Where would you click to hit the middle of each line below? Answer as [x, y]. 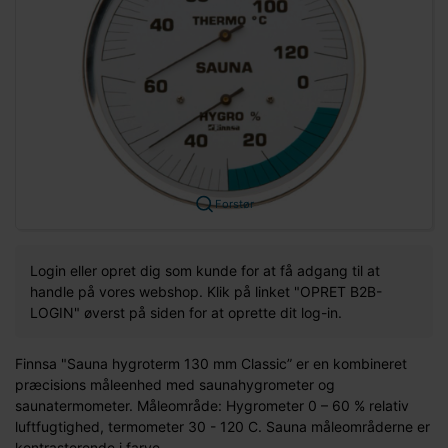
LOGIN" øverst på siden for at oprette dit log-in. [186, 312]
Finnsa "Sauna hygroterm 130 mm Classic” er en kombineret [211, 363]
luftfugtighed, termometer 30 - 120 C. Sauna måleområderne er [222, 426]
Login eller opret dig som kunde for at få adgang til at [205, 270]
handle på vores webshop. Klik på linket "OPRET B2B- [206, 291]
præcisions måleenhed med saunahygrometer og [175, 384]
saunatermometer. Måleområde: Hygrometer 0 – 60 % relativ [212, 405]
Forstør [234, 203]
